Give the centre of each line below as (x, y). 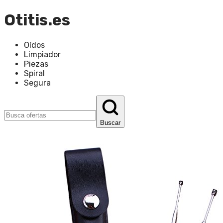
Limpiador (42, 54)
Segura (37, 83)
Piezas (36, 64)
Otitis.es (37, 20)
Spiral (34, 73)
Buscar (110, 122)
